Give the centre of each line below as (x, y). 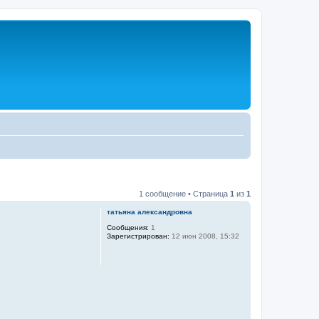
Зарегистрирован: (138, 236)
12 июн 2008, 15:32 (204, 236)
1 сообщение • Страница (184, 194)
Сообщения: (128, 228)
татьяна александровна (150, 212)
